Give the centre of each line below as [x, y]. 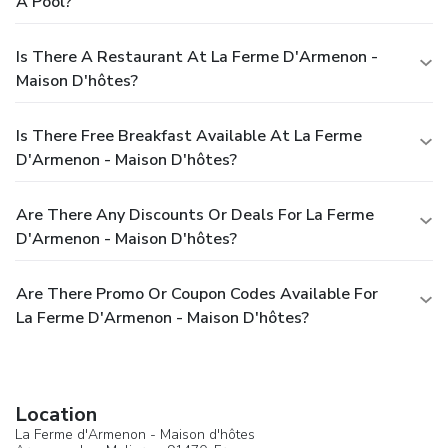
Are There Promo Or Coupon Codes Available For [197, 293]
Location [56, 414]
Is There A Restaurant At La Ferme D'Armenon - [197, 56]
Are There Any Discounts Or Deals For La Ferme [195, 214]
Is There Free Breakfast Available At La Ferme [189, 135]
